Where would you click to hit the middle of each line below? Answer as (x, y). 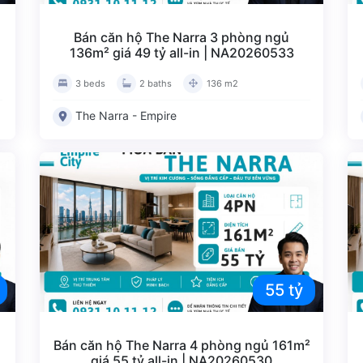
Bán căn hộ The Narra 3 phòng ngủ (181, 37)
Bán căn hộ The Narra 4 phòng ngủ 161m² (181, 345)
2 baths (156, 83)
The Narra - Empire (126, 115)
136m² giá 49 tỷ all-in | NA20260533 (181, 52)
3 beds (91, 83)
